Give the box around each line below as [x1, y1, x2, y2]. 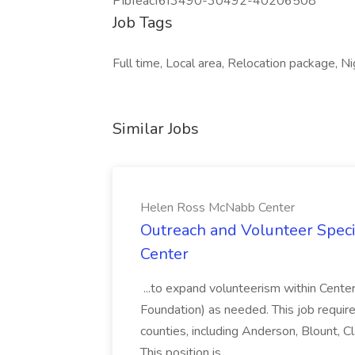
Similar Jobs [113, 118, 199, 139]
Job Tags [113, 12, 173, 33]
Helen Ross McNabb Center [140, 199, 295, 216]
